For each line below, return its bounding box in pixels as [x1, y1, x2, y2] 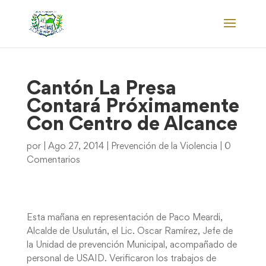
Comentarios [26, 156, 80, 164]
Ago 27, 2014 [47, 142, 104, 151]
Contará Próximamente [26, 99, 239, 116]
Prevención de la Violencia [110, 142, 217, 151]
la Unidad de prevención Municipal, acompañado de [26, 241, 237, 249]
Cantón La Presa [26, 81, 176, 99]
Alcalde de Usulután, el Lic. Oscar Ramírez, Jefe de [26, 227, 233, 236]
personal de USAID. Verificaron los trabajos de [26, 255, 216, 263]
